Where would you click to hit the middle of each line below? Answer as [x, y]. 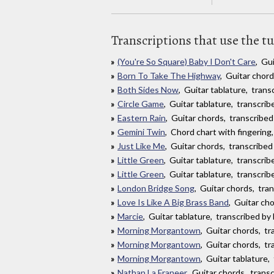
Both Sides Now [148, 89]
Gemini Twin [141, 131]
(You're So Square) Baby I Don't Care [187, 61]
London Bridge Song [156, 188]
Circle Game [141, 103]
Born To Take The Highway [169, 75]
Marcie [130, 216]
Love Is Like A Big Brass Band [173, 202]
